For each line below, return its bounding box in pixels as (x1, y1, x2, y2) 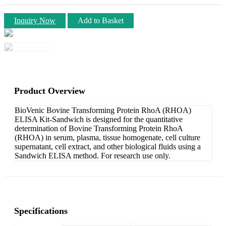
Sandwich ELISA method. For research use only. (15, 151, 171, 160)
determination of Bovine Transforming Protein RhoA (15, 124, 183, 133)
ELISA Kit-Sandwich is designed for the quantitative (15, 115, 183, 124)
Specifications (14, 205, 68, 216)
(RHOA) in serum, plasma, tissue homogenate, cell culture (15, 133, 200, 142)
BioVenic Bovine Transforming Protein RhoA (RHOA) (15, 105, 191, 115)
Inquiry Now (14, 16, 55, 25)
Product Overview (14, 85, 85, 96)
